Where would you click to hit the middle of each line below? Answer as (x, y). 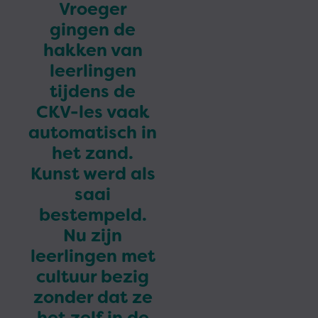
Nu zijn (93, 236)
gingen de (93, 30)
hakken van (93, 50)
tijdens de (93, 92)
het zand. (93, 153)
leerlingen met (93, 256)
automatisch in (93, 133)
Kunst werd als (93, 174)
